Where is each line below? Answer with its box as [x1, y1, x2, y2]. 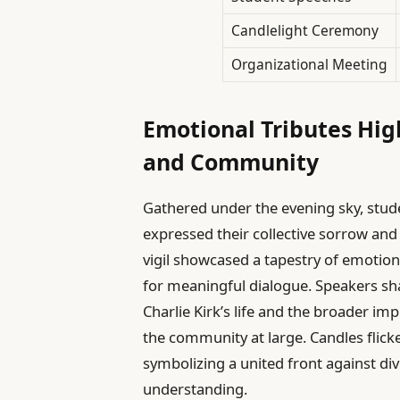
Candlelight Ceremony [230, 21, 379, 41]
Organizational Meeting [230, 54, 387, 75]
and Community [143, 146, 320, 177]
